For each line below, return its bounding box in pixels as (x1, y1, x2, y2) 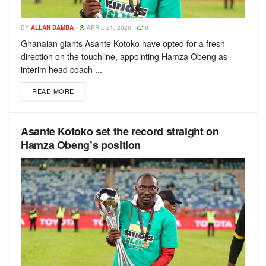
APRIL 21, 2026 (85, 23, 131, 31)
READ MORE (32, 86, 74, 96)
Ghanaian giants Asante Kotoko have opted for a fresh (21, 37, 225, 49)
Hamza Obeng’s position (21, 137, 141, 153)
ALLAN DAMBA (31, 23, 74, 31)
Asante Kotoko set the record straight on (21, 123, 219, 139)
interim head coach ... (21, 64, 102, 75)
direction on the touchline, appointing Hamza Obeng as (21, 50, 227, 62)
